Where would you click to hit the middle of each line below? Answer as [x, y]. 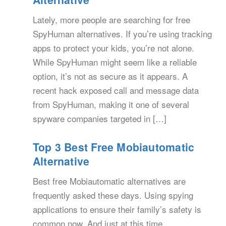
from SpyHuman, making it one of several [111, 104]
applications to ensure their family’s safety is [117, 209]
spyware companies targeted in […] [100, 119]
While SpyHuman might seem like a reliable [115, 62]
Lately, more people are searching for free [111, 20]
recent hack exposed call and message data [116, 90]
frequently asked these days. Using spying [113, 195]
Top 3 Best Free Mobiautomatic [114, 147]
